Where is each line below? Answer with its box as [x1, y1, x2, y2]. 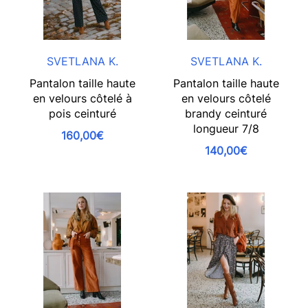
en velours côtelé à [32, 91, 132, 105]
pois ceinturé [48, 107, 116, 120]
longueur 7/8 [192, 122, 259, 135]
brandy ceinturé [185, 107, 267, 120]
